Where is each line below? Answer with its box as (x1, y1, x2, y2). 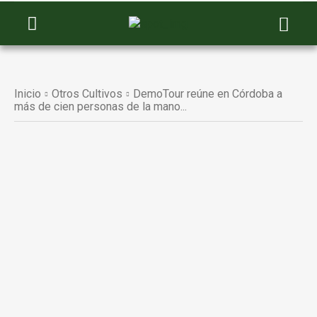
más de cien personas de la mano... (14, 100, 187, 113)
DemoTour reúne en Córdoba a (133, 87, 282, 100)
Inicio (14, 87, 41, 100)
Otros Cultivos (52, 87, 122, 100)
